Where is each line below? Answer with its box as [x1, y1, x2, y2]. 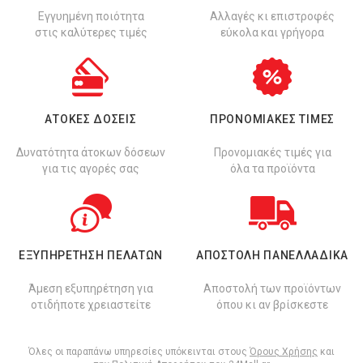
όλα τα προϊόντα [229, 162, 315, 175]
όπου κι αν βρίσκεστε [216, 298, 328, 311]
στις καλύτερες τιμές [34, 26, 147, 39]
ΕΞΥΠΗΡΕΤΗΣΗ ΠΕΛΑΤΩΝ [18, 249, 164, 262]
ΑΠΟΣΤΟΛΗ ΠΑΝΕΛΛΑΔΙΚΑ [196, 249, 348, 262]
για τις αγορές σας [42, 162, 139, 175]
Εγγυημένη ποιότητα [37, 10, 144, 23]
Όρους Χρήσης [250, 346, 318, 357]
